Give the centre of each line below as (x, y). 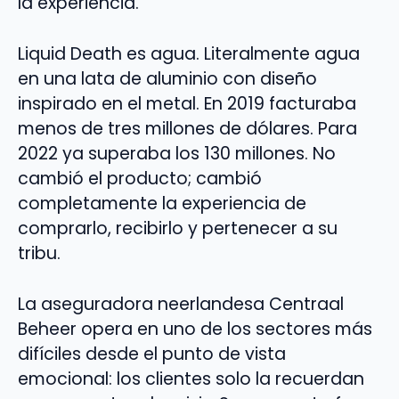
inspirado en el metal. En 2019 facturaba (187, 103)
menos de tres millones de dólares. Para (187, 128)
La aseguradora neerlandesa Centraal (181, 304)
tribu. (39, 253)
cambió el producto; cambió (140, 178)
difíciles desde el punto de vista (152, 354)
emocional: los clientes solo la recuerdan (191, 379)
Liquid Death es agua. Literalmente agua (189, 53)
